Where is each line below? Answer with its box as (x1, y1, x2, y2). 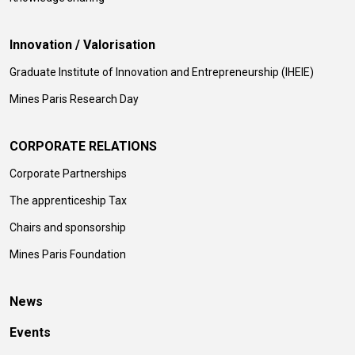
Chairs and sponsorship (10, 220, 126, 234)
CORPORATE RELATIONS (10, 138, 157, 154)
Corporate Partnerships (10, 166, 127, 180)
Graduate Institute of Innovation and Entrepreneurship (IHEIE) (10, 65, 314, 78)
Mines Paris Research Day (10, 92, 139, 105)
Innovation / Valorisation (10, 36, 155, 52)
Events (10, 324, 51, 340)
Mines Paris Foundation (10, 247, 126, 261)
